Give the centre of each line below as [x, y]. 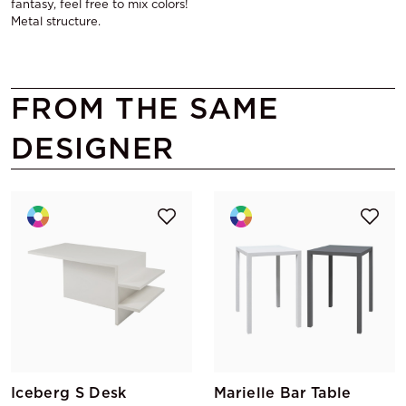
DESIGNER [93, 148]
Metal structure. [56, 21]
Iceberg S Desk [69, 393]
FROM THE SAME [145, 108]
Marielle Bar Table [283, 393]
